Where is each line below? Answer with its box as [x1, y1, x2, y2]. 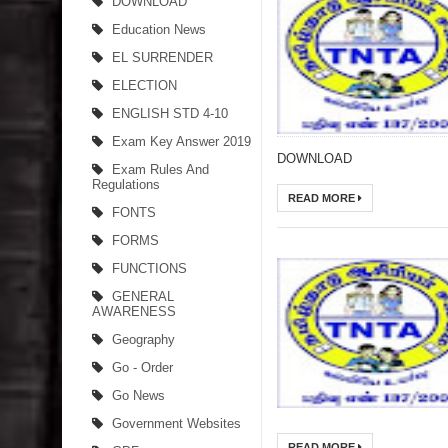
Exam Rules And [112, 162, 209, 177]
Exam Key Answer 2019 [112, 134, 251, 149]
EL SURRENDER [112, 50, 213, 65]
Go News [112, 388, 165, 403]
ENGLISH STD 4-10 [112, 106, 228, 121]
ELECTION [112, 78, 177, 93]
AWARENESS [92, 304, 176, 319]
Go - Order [112, 360, 173, 375]
